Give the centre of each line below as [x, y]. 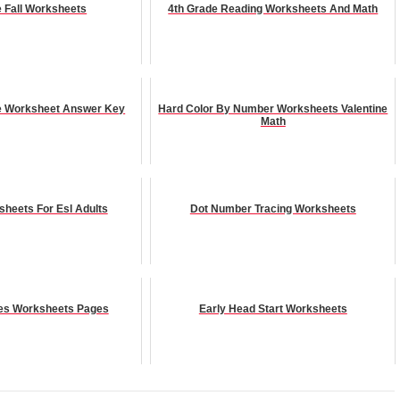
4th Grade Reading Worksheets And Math [273, 9]
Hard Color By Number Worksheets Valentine [273, 109]
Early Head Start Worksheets [273, 309]
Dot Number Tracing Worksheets [273, 209]
